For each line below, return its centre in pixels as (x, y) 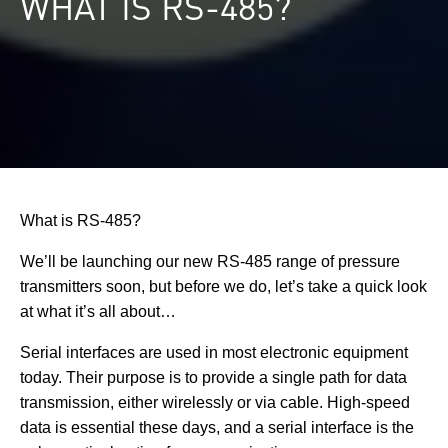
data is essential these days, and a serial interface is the (217, 427)
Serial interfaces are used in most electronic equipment (214, 352)
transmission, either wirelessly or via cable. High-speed (215, 402)
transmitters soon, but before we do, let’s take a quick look (223, 286)
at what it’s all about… (98, 311)
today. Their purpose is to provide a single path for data (213, 377)
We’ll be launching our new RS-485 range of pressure (210, 261)
